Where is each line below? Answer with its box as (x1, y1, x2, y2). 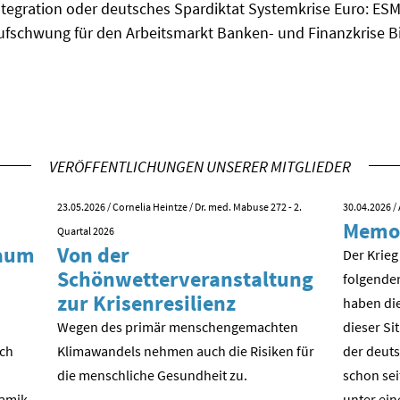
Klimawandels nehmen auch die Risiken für (57, 342, 314, 361)
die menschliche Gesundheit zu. (57, 366, 247, 385)
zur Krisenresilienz (57, 289, 236, 318)
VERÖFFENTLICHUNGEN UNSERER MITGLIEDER (49, 156, 351, 178)
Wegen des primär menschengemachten (57, 318, 298, 337)
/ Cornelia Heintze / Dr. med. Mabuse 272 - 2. (105, 200, 302, 214)
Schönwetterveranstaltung (57, 265, 313, 294)
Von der (57, 241, 129, 270)
